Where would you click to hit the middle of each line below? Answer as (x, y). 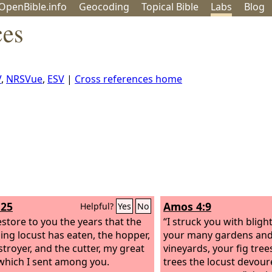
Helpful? (98, 206)
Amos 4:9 (187, 206)
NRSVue (24, 79)
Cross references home (128, 79)
